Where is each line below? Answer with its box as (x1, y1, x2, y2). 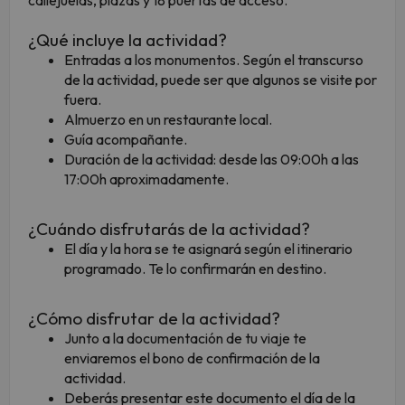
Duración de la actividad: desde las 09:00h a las (64, 150, 359, 169)
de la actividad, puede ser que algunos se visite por (64, 71, 377, 89)
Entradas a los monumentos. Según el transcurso (64, 51, 363, 70)
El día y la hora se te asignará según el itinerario (64, 240, 353, 259)
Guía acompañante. (64, 130, 187, 149)
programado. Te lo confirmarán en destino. (64, 259, 326, 278)
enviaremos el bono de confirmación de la (64, 349, 320, 368)
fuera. (64, 90, 104, 109)
